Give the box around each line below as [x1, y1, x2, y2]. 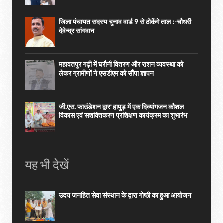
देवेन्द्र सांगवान [59, 26, 94, 35]
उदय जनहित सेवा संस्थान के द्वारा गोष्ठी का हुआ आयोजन [59, 191, 191, 199]
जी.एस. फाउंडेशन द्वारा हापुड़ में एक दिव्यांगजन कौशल [59, 102, 184, 111]
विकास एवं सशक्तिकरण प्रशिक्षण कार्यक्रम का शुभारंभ [59, 111, 187, 119]
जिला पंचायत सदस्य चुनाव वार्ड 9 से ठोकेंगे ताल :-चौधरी [59, 17, 191, 26]
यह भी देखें [25, 157, 69, 172]
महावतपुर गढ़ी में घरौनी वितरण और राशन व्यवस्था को [59, 60, 183, 68]
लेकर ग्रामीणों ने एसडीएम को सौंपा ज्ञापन [59, 69, 154, 77]
